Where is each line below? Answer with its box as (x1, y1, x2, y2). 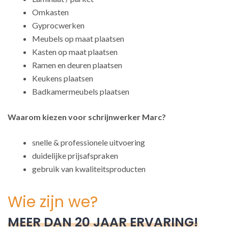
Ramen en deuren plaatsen (32, 60, 122, 70)
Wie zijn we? (8, 191, 98, 213)
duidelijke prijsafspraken (32, 151, 118, 160)
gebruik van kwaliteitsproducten (32, 164, 146, 174)
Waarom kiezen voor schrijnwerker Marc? (8, 112, 166, 122)
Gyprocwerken (32, 20, 84, 30)
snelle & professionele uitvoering (32, 137, 145, 147)
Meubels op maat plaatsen (32, 34, 124, 43)
